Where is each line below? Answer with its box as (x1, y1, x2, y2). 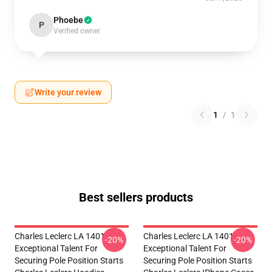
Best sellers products (79, 190, 193, 205)
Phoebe (53, 15, 83, 25)
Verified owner (53, 27, 100, 36)
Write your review (35, 87, 101, 98)
